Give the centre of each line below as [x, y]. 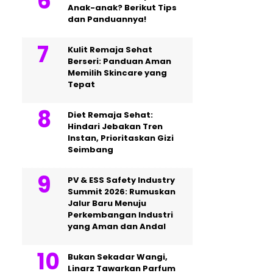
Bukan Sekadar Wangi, [118, 257]
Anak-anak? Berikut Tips [122, 8]
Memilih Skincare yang [117, 73]
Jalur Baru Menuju [107, 203]
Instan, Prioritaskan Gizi [121, 138]
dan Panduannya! [107, 19]
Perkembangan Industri [120, 215]
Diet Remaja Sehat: [110, 115]
